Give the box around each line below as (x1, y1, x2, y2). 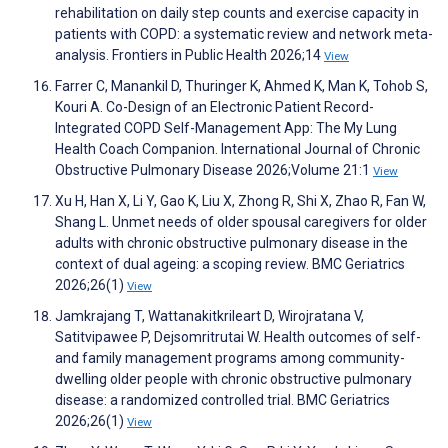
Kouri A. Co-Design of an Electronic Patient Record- (55, 98, 374, 115)
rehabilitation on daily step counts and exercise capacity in (55, 4, 419, 21)
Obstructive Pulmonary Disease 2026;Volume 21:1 (55, 161, 373, 178)
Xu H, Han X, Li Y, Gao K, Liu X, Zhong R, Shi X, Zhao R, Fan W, (55, 192, 426, 209)
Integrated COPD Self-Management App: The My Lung (55, 119, 397, 136)
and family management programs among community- (55, 349, 405, 366)
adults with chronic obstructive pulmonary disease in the (55, 234, 408, 251)
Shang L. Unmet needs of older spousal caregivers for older (55, 213, 427, 230)
